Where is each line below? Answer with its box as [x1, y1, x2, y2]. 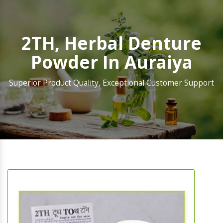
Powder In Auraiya [30, 50, 193, 74]
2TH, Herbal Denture [21, 31, 202, 55]
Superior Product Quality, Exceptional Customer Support [9, 78, 214, 89]
